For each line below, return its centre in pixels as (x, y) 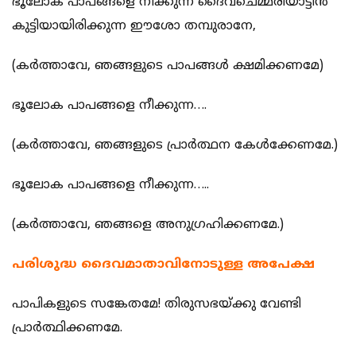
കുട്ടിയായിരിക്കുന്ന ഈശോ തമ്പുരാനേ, (134, 27)
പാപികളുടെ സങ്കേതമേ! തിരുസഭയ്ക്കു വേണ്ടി (157, 305)
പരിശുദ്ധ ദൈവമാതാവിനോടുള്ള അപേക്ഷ (163, 265)
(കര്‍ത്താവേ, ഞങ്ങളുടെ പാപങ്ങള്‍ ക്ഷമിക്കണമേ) (168, 66)
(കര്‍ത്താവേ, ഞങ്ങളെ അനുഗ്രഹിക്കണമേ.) (148, 225)
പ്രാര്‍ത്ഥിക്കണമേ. (67, 329)
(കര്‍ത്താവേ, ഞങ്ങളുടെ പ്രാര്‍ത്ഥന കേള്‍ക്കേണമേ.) (175, 146)
